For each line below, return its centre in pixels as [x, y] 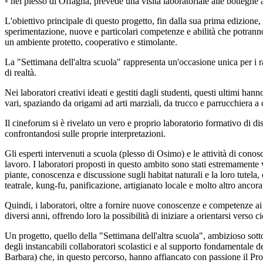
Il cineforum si [33, 123]
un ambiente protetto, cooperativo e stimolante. [91, 42]
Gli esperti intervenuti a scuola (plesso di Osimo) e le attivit [114, 154]
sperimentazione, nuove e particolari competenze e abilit [108, 32]
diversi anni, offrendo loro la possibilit [75, 216]
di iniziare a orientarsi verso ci [207, 216]
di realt [17, 73]
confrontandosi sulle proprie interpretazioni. [85, 134]
